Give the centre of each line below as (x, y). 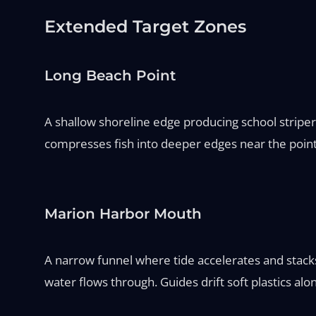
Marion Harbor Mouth (123, 213)
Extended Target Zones (145, 26)
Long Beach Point (110, 75)
